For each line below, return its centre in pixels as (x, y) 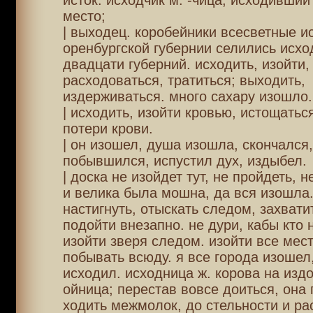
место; (84, 16)
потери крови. (108, 129)
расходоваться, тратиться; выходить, (184, 80)
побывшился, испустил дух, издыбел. (184, 161)
